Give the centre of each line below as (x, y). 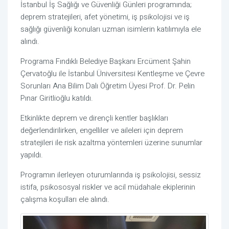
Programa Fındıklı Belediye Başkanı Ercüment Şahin (106, 62)
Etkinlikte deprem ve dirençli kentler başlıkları (94, 118)
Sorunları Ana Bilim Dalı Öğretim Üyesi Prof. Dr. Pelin (108, 86)
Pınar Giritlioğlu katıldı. (57, 98)
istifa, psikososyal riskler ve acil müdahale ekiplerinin (108, 187)
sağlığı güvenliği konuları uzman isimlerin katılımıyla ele (111, 29)
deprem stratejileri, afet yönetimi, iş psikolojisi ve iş (105, 17)
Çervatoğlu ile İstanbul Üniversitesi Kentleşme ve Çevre (112, 74)
